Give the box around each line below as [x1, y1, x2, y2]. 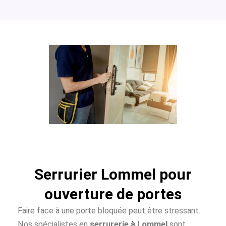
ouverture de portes [44, 185, 182, 203]
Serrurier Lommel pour [34, 165, 192, 184]
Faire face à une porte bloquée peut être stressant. [18, 206, 200, 216]
